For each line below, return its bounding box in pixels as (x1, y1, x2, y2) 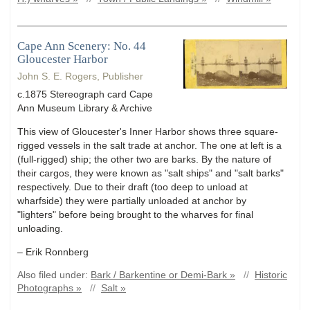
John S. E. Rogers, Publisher (17, 70, 143, 82)
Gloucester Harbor (17, 52, 108, 66)
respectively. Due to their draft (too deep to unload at (17, 181, 248, 192)
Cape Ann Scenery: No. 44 (17, 39, 146, 53)
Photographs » (17, 282, 82, 293)
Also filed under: (17, 269, 91, 280)
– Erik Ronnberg (17, 246, 89, 257)
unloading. (17, 222, 63, 234)
